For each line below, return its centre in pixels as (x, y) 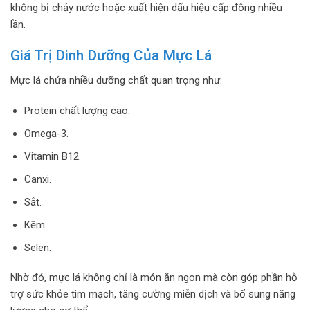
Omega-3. (46, 133)
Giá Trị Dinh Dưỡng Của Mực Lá (111, 55)
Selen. (37, 247)
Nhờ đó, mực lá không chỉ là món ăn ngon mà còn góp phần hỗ (154, 278)
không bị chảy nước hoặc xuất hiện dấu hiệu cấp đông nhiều (146, 8)
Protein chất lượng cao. (77, 110)
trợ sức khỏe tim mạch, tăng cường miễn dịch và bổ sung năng (153, 294)
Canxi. (37, 179)
